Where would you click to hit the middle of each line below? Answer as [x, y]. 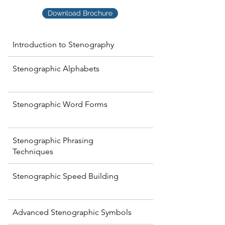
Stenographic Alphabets [56, 69]
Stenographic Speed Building [66, 176]
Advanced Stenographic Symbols [72, 212]
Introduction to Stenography [63, 44]
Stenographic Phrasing [53, 140]
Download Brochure [80, 13]
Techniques [33, 151]
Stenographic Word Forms [60, 104]
